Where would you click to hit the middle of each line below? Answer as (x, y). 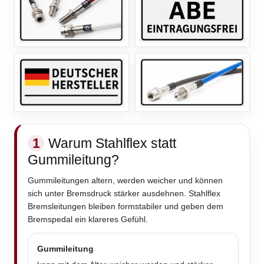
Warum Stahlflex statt (112, 143)
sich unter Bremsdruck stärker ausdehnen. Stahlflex (124, 194)
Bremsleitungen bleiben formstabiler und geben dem (126, 207)
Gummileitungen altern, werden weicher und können (125, 181)
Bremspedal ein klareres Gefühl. (88, 220)
